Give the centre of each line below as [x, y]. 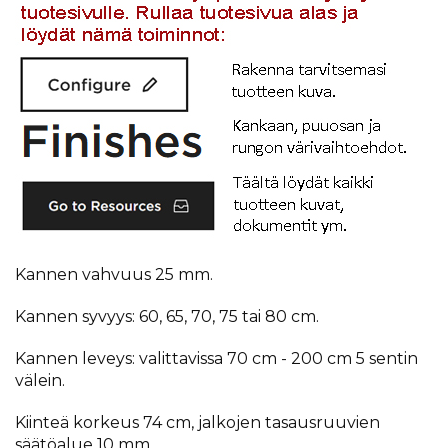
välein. [40, 380]
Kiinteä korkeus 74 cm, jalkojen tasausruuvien [197, 422]
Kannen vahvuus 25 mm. [114, 274]
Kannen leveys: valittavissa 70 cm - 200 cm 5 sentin [216, 358]
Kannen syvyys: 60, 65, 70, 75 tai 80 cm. [167, 316]
